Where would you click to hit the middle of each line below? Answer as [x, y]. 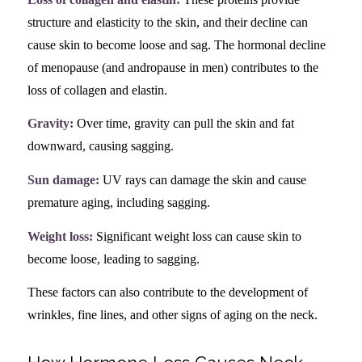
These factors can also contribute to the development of [167, 293]
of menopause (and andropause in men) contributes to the [173, 67]
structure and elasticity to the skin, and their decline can [167, 22]
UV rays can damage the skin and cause [202, 179]
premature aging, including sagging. [118, 202]
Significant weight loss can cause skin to [197, 236]
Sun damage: [63, 179]
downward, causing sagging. [100, 146]
